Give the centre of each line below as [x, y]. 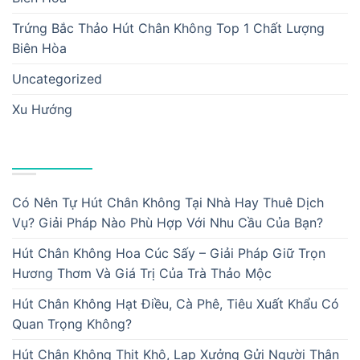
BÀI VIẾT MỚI [58, 154]
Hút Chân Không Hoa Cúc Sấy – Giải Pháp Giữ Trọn [169, 253]
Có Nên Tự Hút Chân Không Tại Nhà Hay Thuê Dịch [168, 202]
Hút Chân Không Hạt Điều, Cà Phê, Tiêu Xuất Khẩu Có [176, 303]
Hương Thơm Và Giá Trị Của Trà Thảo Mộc [142, 273]
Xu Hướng [42, 110]
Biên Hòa [39, 49]
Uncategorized [57, 79]
